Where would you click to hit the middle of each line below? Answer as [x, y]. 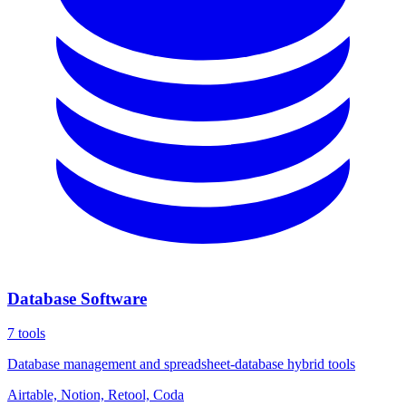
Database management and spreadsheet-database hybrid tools [181, 364]
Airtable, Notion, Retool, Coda [96, 395]
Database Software [77, 298]
